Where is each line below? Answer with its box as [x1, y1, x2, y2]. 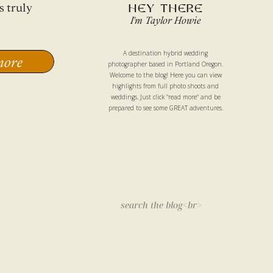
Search [111, 198, 137, 208]
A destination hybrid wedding [123, 49, 208, 57]
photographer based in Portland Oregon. [108, 60, 223, 68]
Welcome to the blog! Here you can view [109, 71, 222, 79]
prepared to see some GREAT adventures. [108, 104, 223, 112]
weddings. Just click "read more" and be [110, 93, 221, 101]
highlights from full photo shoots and [112, 82, 219, 90]
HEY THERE [128, 4, 204, 15]
